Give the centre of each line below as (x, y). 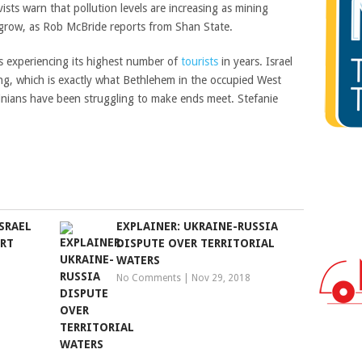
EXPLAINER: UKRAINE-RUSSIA (198, 226)
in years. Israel (255, 61)
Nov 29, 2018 (221, 278)
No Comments (149, 278)
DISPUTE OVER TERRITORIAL (196, 243)
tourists (200, 61)
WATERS (139, 260)
